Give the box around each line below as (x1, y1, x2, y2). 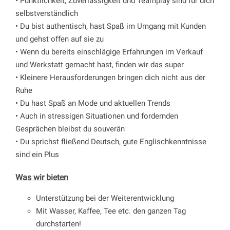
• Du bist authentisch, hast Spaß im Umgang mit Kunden (15, 21, 206, 31)
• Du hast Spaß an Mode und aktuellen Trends (15, 98, 170, 108)
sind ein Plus (15, 149, 59, 159)
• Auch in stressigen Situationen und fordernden (15, 111, 178, 121)
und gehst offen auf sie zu (15, 34, 104, 44)
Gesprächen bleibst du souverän (15, 124, 125, 133)
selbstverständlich (15, 8, 78, 18)
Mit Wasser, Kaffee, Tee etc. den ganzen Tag (35, 206, 186, 216)
